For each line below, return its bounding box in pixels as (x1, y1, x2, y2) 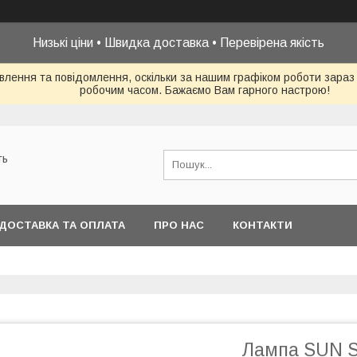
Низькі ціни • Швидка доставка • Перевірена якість (33, 36, 324, 49)
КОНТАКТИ (233, 219, 292, 231)
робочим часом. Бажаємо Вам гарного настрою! (79, 84, 330, 96)
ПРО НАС (154, 219, 204, 231)
